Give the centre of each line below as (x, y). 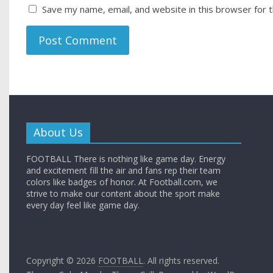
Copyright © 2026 (62, 261)
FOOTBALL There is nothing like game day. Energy (126, 159)
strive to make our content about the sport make (123, 194)
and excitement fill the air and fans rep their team (124, 171)
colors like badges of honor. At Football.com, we (122, 182)
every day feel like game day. (83, 205)
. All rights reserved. (182, 261)
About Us (58, 133)
